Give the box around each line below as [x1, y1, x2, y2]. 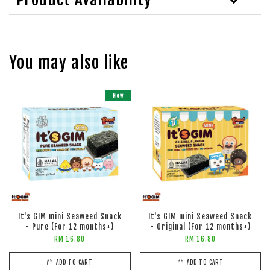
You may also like [9, 52, 128, 73]
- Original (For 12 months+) [149, 222, 251, 231]
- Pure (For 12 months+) [25, 222, 115, 231]
